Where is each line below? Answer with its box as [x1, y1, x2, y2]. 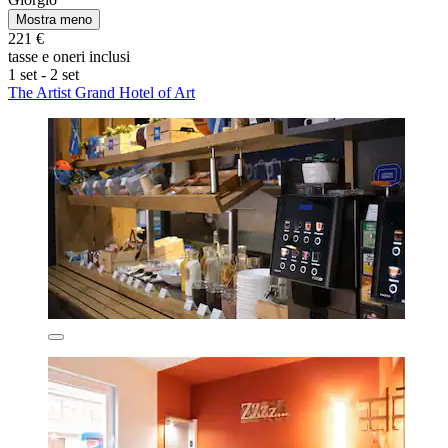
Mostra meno [16, 12, 92, 28]
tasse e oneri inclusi [8, 48, 130, 66]
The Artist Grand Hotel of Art [8, 84, 195, 102]
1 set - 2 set [8, 66, 79, 84]
